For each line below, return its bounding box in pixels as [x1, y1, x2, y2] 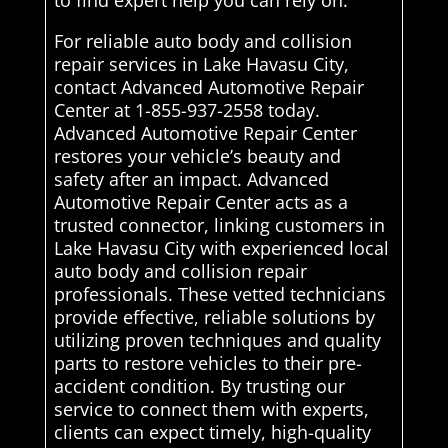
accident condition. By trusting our [53, 374, 345, 399]
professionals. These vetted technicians [53, 282, 386, 307]
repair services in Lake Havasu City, [53, 52, 349, 77]
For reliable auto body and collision [53, 29, 352, 54]
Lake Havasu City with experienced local [53, 236, 389, 261]
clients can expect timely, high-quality [53, 420, 371, 445]
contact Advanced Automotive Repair [53, 75, 364, 100]
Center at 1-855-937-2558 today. [53, 98, 320, 123]
